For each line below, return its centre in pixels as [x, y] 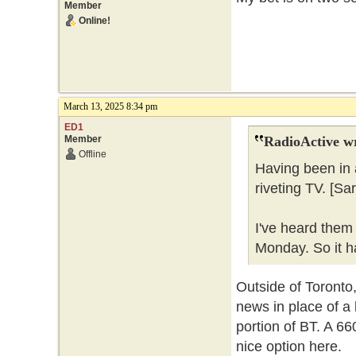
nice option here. [288, 346]
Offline [92, 154]
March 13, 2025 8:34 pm [110, 106]
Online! [94, 21]
